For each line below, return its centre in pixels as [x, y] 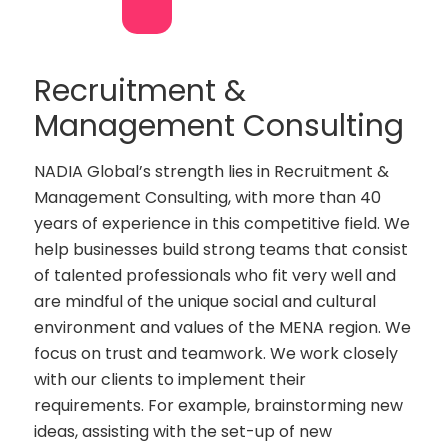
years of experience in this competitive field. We [222, 224]
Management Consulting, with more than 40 [208, 198]
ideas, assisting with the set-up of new [183, 432]
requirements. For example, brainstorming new [219, 406]
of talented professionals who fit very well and [215, 276]
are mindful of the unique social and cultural [205, 302]
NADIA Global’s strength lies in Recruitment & [212, 172]
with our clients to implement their [170, 380]
